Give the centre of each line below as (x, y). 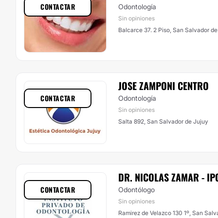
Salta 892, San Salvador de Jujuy (163, 121)
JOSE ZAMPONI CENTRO (163, 86)
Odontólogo (136, 190)
